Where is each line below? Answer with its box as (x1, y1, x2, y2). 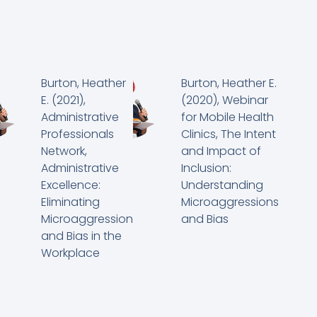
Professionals (41, 126, 115, 143)
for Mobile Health (181, 109, 275, 126)
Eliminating (41, 194, 100, 211)
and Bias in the (41, 228, 122, 245)
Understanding (181, 177, 264, 194)
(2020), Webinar (181, 92, 269, 109)
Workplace (41, 245, 100, 262)
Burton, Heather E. (181, 75, 277, 92)
